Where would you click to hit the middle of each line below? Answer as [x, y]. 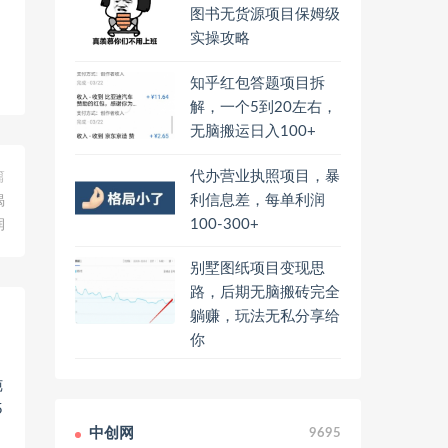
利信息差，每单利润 [257, 200]
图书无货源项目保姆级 [265, 15]
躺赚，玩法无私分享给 [265, 317]
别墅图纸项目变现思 [257, 269]
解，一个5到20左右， [263, 107]
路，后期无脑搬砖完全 [265, 293]
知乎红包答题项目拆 [257, 83]
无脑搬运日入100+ [253, 131]
